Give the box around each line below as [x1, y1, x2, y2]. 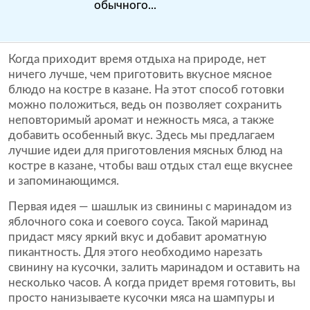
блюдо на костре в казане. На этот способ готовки [8, 84, 284, 95]
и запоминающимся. [8, 175, 119, 187]
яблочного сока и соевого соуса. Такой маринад [8, 216, 268, 228]
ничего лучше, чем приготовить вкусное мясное [8, 69, 272, 80]
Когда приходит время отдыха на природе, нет [8, 53, 266, 65]
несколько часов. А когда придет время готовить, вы [8, 277, 295, 289]
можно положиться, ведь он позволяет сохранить [8, 99, 282, 111]
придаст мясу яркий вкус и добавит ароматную [8, 231, 266, 243]
